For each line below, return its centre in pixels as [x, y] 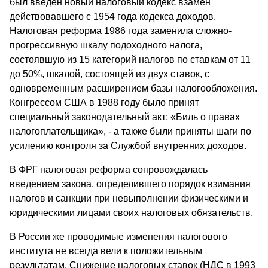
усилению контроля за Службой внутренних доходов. [128, 146]
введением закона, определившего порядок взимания [130, 184]
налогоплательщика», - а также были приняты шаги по [130, 132]
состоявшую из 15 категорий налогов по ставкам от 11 [130, 60]
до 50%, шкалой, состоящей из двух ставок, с [109, 74]
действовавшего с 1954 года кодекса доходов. [113, 17]
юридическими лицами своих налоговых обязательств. [131, 213]
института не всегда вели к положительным [106, 251]
